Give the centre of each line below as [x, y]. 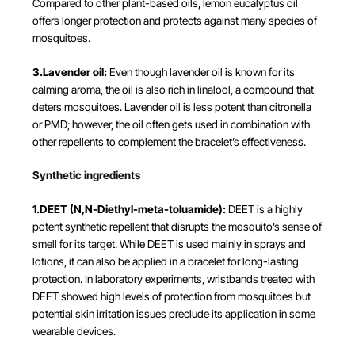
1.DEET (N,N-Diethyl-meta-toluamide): [129, 209]
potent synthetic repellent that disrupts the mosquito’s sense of [177, 226]
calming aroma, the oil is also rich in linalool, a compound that [173, 89]
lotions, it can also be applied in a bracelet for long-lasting [165, 261]
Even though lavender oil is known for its [200, 72]
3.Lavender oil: [69, 72]
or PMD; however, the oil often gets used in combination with [171, 124]
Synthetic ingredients [86, 176]
